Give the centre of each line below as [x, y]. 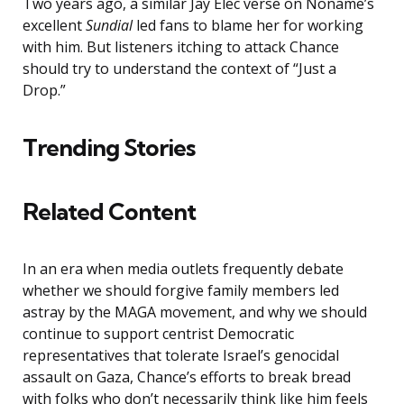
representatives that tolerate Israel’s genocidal [181, 356]
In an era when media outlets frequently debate [183, 269]
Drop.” [46, 91]
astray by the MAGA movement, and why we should [195, 312]
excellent [54, 26]
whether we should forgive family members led [181, 291]
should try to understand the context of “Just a [179, 69]
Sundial [111, 26]
